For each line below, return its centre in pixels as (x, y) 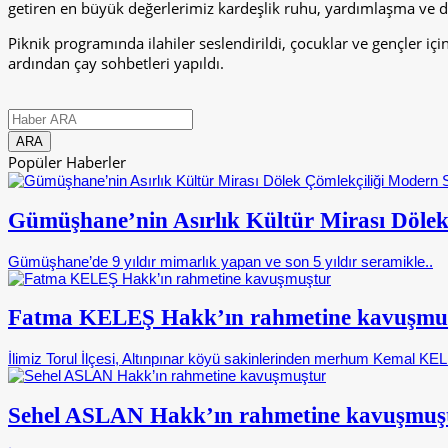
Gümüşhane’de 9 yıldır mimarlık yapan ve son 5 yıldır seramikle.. (220, 261)
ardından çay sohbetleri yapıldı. (116, 63)
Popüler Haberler (67, 162)
